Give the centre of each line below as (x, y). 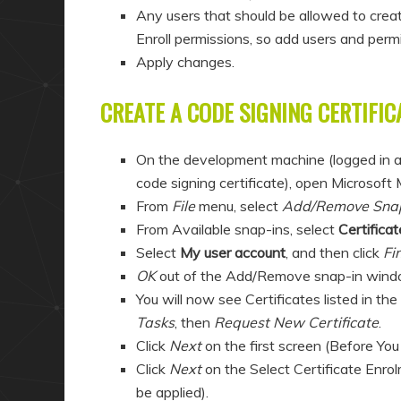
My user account (233, 253)
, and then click (334, 253)
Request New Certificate (296, 323)
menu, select (239, 206)
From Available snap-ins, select (237, 230)
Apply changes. (185, 62)
